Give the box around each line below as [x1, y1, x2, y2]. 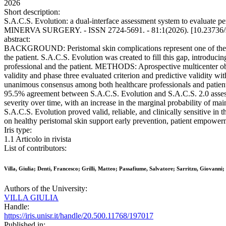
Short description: [4, 8, 60, 17]
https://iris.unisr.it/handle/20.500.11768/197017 [4, 211, 153, 220]
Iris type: [4, 126, 32, 135]
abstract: [4, 35, 30, 44]
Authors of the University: [4, 184, 87, 193]
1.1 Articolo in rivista [4, 135, 71, 144]
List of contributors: [4, 144, 67, 153]
